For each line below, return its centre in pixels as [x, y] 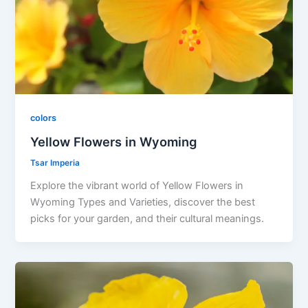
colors [44, 118]
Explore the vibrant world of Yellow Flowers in [137, 185]
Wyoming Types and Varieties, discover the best [143, 202]
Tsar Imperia [55, 163]
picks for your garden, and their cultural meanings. [147, 218]
